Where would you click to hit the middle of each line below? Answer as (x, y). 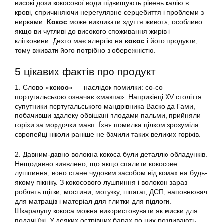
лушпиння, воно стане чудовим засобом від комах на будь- (111, 173)
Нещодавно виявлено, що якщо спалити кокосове (96, 164)
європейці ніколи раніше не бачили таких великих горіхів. (108, 135)
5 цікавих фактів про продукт (85, 72)
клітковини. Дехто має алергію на (70, 41)
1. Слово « (32, 87)
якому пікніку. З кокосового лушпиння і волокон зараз (101, 183)
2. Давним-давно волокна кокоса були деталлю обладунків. (111, 154)
